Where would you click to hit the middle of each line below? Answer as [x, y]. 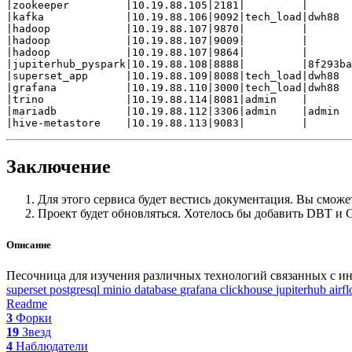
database [157, 289]
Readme [27, 303]
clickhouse [248, 289]
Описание [29, 244]
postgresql [76, 289]
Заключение [59, 166]
